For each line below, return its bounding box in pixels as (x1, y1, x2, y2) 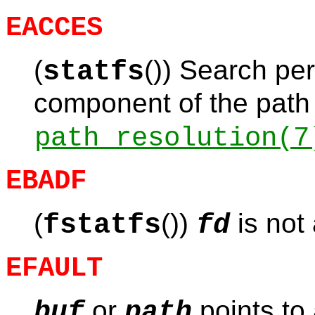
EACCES (6, 12, 103, 44)
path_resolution (34, 122, 277, 155)
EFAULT (6, 252, 103, 285)
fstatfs (43, 210, 161, 242)
